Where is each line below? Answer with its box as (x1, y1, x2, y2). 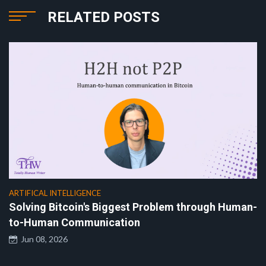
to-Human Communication (9, 216, 140, 229)
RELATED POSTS (47, 9, 160, 26)
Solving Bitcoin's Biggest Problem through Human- (9, 201, 257, 214)
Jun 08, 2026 (17, 234, 68, 245)
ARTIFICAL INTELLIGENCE (9, 188, 101, 198)
